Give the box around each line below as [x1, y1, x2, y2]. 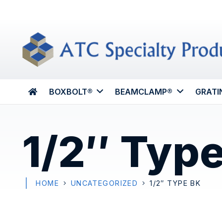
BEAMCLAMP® [115, 87, 173, 97]
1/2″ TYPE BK [150, 178, 201, 187]
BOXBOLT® [49, 87, 93, 97]
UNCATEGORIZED [70, 178, 138, 187]
